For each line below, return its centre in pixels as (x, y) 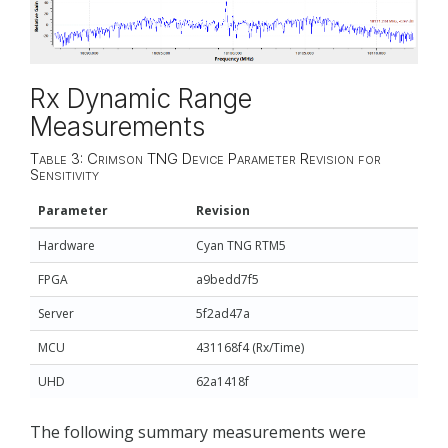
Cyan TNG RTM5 (241, 245)
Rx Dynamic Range (141, 98)
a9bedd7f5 (227, 279)
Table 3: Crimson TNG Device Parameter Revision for (205, 159)
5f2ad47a (223, 313)
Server (56, 313)
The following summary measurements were (198, 431)
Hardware (66, 245)
